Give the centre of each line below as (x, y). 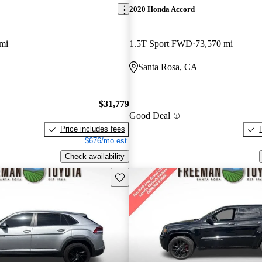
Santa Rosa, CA (168, 67)
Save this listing (142, 176)
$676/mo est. (107, 141)
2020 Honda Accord (162, 9)
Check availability (94, 157)
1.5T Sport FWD (161, 43)
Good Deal (149, 116)
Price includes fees (92, 129)
